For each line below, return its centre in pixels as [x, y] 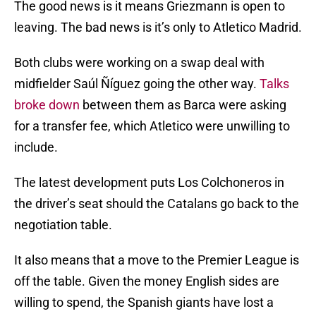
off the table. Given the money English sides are [147, 281]
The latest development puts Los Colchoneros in [149, 183]
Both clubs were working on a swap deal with [139, 63]
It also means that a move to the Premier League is [157, 260]
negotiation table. [63, 225]
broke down [47, 105]
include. [36, 147]
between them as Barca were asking [183, 105]
